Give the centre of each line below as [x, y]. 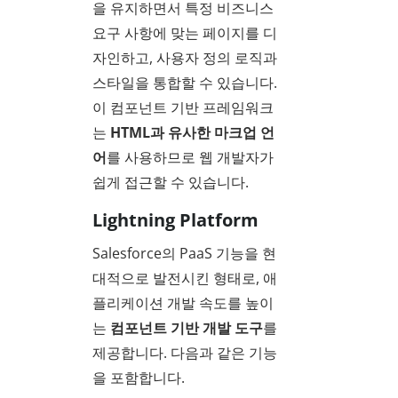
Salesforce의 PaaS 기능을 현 [184, 254]
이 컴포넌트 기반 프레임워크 [183, 107]
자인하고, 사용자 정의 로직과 [185, 57]
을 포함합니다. [139, 378]
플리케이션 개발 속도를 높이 [183, 303]
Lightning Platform [175, 219]
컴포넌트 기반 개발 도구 [187, 328]
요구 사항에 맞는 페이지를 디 [185, 32]
